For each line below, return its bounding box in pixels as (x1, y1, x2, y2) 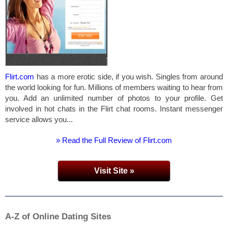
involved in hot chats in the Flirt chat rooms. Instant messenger (5, 104, 223, 113)
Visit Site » (94, 166, 134, 175)
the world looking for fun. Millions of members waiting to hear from (5, 83, 223, 92)
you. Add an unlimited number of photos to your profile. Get (5, 94, 223, 102)
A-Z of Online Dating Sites (5, 212, 111, 221)
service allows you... (5, 115, 73, 124)
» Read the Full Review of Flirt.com (56, 136, 172, 145)
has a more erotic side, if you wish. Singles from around (34, 72, 223, 81)
